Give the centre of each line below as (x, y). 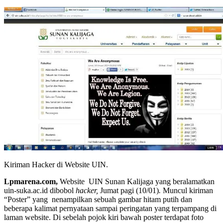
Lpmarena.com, (32, 181)
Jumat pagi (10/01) (129, 190)
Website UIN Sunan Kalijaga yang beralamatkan (137, 181)
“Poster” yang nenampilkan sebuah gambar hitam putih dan (98, 199)
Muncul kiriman (187, 190)
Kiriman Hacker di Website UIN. (56, 164)
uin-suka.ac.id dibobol (40, 190)
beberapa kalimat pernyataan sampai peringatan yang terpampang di (110, 208)
